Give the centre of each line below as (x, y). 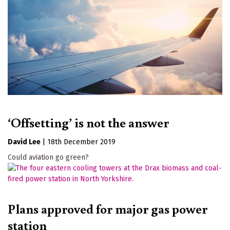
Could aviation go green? (48, 158)
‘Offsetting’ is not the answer (88, 122)
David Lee (24, 142)
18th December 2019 (81, 142)
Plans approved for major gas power (108, 208)
